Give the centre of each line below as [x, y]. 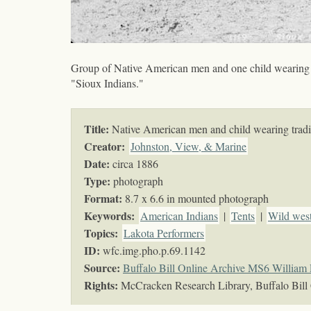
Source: [102, 268]
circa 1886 [134, 164]
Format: [103, 199]
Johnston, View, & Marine [188, 146]
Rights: [101, 285]
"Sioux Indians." [107, 83]
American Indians [179, 216]
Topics [99, 233]
